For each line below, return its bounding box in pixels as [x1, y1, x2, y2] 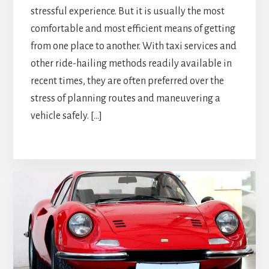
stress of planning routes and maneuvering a [30, 93, 220, 104]
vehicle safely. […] [30, 110, 102, 122]
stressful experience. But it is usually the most [30, 6, 225, 17]
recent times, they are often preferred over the [30, 76, 224, 87]
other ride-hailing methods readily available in [30, 58, 232, 70]
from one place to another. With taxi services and [30, 41, 237, 52]
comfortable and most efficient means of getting [30, 23, 235, 35]
